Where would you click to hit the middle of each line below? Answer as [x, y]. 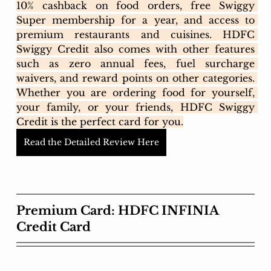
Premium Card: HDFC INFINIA [119, 210]
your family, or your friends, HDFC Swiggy [135, 107]
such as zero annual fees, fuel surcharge [135, 63]
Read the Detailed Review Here [91, 142]
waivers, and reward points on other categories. [135, 78]
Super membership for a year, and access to [135, 20]
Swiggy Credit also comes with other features [135, 49]
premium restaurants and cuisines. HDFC [135, 34]
